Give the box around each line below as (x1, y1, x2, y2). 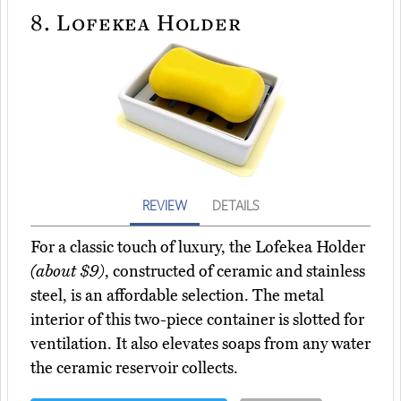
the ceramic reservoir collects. (30, 358, 238, 379)
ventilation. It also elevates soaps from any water (30, 334, 371, 354)
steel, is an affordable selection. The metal (30, 286, 324, 306)
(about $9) (30, 261, 105, 282)
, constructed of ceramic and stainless (105, 261, 365, 282)
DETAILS (212, 196, 259, 215)
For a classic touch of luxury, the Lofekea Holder (30, 237, 365, 258)
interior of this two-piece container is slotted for (30, 310, 364, 330)
